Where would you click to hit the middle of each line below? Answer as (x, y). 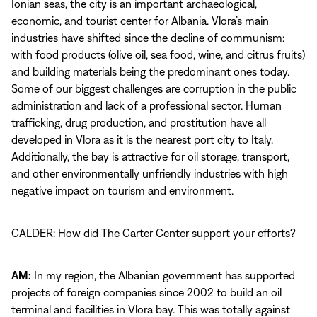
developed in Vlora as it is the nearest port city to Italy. (142, 139)
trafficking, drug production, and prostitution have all (139, 122)
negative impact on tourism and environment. (122, 190)
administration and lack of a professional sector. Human (146, 105)
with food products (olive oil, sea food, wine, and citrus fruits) (158, 54)
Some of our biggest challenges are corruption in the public (154, 88)
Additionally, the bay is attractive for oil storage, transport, (150, 156)
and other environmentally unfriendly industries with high (150, 173)
